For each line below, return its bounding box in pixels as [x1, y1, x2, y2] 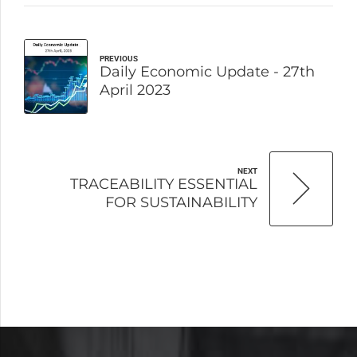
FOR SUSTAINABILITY [105, 193, 257, 211]
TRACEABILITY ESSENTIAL [70, 175, 257, 193]
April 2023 [100, 80, 171, 99]
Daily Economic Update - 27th [100, 62, 315, 80]
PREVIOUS [100, 53, 138, 63]
